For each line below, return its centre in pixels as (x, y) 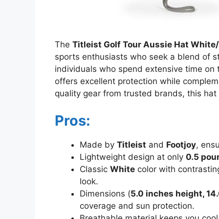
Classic (95, 169)
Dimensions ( (105, 193)
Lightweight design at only (133, 157)
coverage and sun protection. (137, 206)
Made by (98, 144)
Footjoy (181, 144)
